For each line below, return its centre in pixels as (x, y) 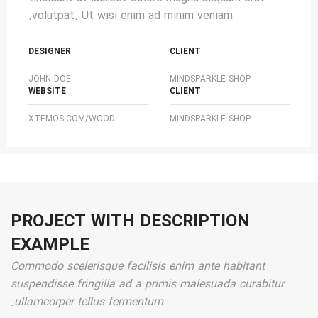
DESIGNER (50, 51)
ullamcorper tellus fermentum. (89, 302)
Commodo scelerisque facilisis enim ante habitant (138, 267)
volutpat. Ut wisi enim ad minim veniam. (132, 16)
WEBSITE (47, 91)
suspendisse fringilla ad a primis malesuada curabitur (148, 284)
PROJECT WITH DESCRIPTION (131, 222)
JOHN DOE (50, 79)
